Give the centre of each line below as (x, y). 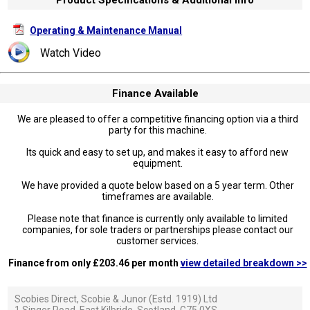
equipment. (157, 163)
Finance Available (155, 93)
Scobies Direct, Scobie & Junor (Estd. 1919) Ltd (116, 299)
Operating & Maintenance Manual (106, 30)
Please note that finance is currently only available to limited (157, 218)
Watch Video (71, 53)
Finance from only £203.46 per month (93, 263)
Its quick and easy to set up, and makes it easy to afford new (157, 152)
